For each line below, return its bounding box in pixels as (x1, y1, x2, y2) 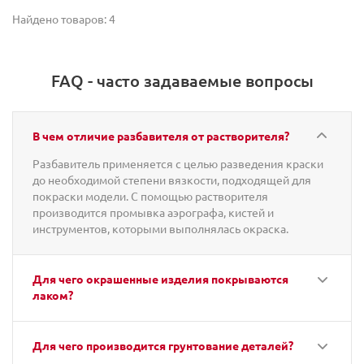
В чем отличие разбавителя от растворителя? (32, 128, 289, 143)
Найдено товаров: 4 (12, 11, 115, 26)
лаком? (32, 288, 73, 302)
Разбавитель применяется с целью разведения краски (32, 156, 323, 171)
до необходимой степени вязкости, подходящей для (32, 172, 311, 187)
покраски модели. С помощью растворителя (32, 188, 268, 203)
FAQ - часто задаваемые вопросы (50, 70, 314, 91)
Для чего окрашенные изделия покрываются (32, 271, 288, 286)
